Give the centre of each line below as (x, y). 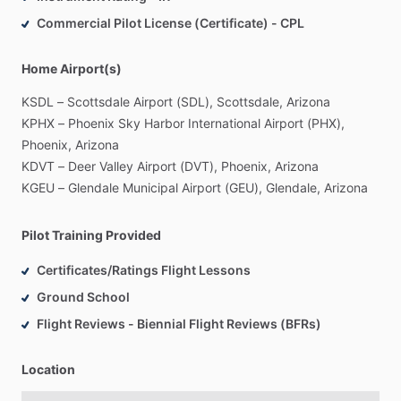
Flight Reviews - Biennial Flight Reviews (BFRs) (179, 324)
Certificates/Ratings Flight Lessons (144, 270)
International (224, 124)
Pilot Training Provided (91, 235)
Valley (116, 166)
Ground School (83, 297)
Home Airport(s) (72, 69)
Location (48, 370)
